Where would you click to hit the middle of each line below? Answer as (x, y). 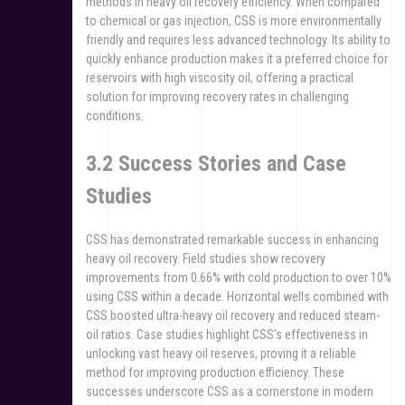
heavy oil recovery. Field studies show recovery (206, 259)
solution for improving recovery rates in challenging (217, 97)
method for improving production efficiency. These (215, 373)
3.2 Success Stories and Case (216, 164)
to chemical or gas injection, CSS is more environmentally (234, 21)
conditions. (115, 116)
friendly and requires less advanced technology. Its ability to (238, 40)
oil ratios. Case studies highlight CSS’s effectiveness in (227, 335)
